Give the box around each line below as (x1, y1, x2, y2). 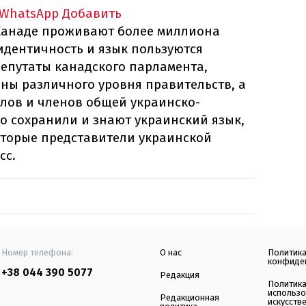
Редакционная (160, 292, 219, 303)
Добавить (62, 5, 122, 22)
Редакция (160, 270, 199, 281)
